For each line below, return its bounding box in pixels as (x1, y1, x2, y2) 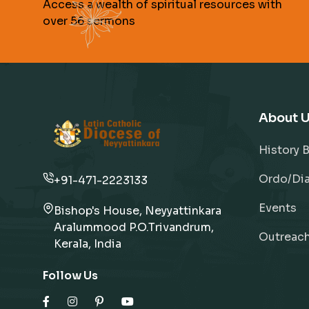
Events (258, 201, 297, 215)
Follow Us (43, 268, 98, 283)
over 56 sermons (43, 14, 135, 28)
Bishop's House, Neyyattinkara (54, 203, 221, 218)
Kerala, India (54, 237, 121, 251)
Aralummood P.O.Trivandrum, (54, 220, 214, 235)
